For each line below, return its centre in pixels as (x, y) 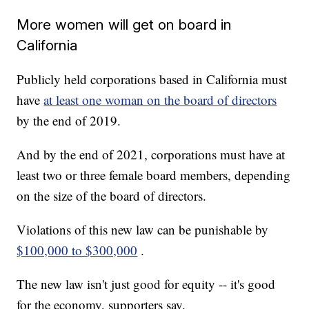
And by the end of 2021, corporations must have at (151, 154)
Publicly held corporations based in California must (152, 79)
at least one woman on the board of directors (160, 100)
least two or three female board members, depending (154, 175)
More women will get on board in (124, 25)
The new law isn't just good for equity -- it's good (146, 284)
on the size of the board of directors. (112, 196)
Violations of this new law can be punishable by (143, 230)
